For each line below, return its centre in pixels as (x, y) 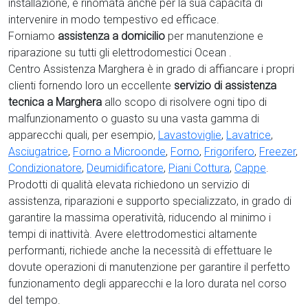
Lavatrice (249, 135)
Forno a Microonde (119, 152)
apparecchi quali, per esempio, (83, 135)
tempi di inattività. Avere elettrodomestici (108, 234)
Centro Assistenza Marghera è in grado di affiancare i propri (151, 69)
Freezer (277, 152)
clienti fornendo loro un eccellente (91, 86)
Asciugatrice (38, 152)
